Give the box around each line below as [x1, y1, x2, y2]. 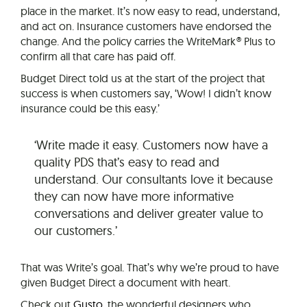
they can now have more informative [34, 189, 234, 204]
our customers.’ [34, 223, 117, 238]
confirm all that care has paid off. [21, 49, 175, 64]
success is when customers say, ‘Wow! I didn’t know [21, 86, 271, 101]
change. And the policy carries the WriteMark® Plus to [21, 34, 275, 49]
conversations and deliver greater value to [34, 206, 263, 221]
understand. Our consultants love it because [34, 172, 273, 187]
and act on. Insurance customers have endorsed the [21, 19, 271, 34]
